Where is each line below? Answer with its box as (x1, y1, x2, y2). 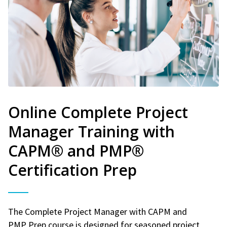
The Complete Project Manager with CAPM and (8, 205, 187, 217)
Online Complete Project (8, 101, 188, 123)
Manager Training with (8, 121, 175, 142)
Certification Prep (8, 159, 137, 180)
